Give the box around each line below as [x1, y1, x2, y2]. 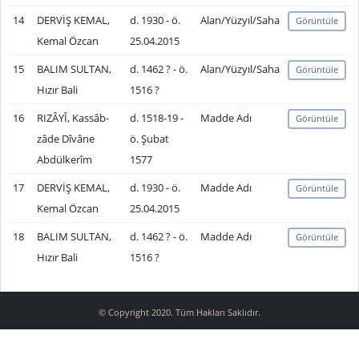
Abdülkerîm [36, 152, 92, 167]
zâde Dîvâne [36, 131, 95, 146]
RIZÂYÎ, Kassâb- [36, 111, 109, 125]
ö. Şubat [129, 131, 169, 146]
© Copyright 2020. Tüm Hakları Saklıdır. [99, 307, 260, 318]
